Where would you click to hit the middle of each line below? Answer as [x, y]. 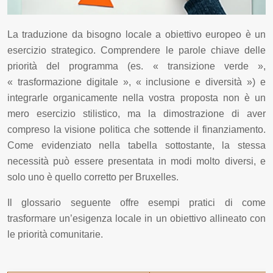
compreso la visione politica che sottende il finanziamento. [136, 129]
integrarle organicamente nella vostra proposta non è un [136, 97]
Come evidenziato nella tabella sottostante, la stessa [136, 145]
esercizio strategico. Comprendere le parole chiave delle [136, 50]
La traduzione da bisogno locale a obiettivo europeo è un [136, 34]
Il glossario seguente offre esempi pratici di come [136, 202]
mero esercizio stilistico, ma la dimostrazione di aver [136, 113]
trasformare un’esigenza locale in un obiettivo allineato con [136, 218]
